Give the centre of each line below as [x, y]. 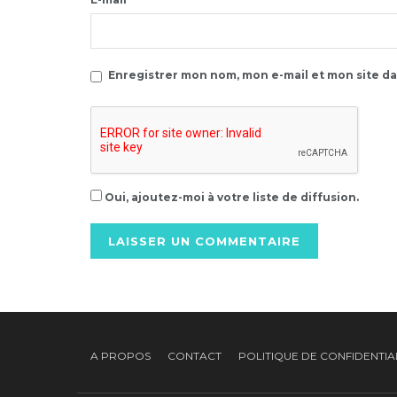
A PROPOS [121, 355]
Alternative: [126, 284]
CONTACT [195, 355]
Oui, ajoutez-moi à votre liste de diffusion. [230, 197]
